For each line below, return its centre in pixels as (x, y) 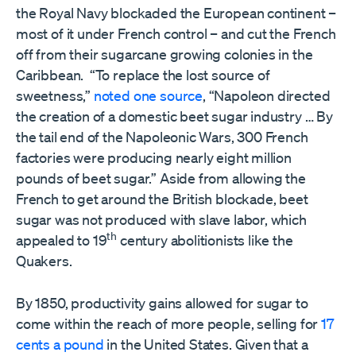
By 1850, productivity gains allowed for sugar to (162, 302)
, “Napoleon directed (266, 95)
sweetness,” (55, 95)
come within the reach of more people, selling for (169, 323)
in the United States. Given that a (206, 344)
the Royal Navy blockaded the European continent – (176, 12)
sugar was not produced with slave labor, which (161, 219)
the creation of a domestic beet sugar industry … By (174, 116)
